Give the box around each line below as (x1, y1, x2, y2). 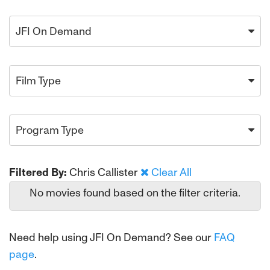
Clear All (151, 166, 192, 179)
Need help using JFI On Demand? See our (9, 231, 214, 244)
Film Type (16, 74, 61, 87)
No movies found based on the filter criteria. (30, 186, 240, 199)
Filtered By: (9, 166, 67, 179)
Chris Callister (69, 166, 140, 179)
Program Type (16, 124, 84, 137)
